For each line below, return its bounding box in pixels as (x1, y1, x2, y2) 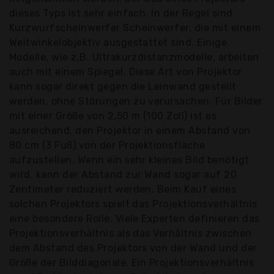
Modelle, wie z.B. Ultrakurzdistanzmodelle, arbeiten (9, 51, 259, 64)
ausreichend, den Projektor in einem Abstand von (9, 125, 251, 137)
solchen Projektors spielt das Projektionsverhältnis (9, 198, 257, 210)
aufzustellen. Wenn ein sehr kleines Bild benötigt (9, 154, 250, 166)
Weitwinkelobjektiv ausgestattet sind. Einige (9, 37, 228, 49)
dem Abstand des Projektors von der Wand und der (9, 242, 257, 254)
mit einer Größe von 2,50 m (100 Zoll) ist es (9, 110, 217, 122)
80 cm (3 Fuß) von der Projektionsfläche (9, 139, 206, 152)
